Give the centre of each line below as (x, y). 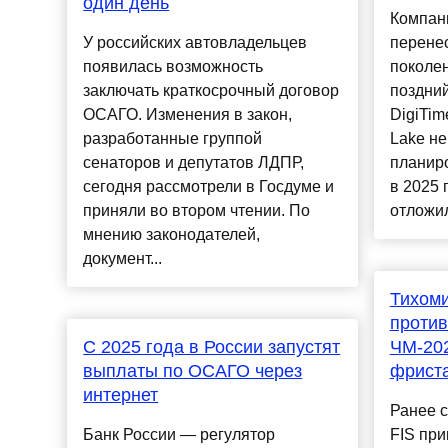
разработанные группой (173, 139)
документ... (123, 259)
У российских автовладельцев (195, 43)
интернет (121, 395)
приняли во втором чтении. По (197, 211)
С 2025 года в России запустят (212, 347)
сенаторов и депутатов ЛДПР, (194, 163)
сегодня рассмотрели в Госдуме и (209, 187)
